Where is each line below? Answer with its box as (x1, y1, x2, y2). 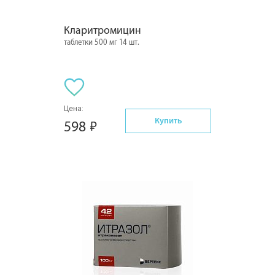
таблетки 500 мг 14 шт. (64, 38, 139, 47)
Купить (155, 115, 182, 125)
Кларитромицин (64, 25, 141, 36)
